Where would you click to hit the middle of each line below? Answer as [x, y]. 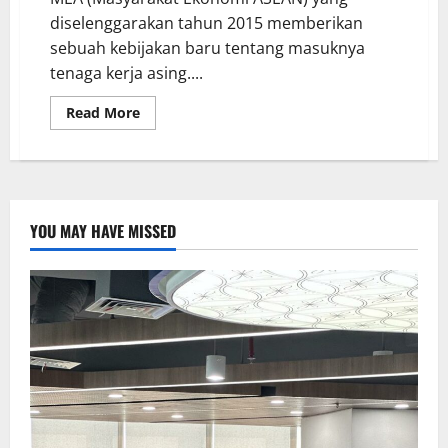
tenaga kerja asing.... [126, 72]
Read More [103, 112]
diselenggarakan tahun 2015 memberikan [206, 22]
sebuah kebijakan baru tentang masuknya [207, 47]
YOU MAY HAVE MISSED [103, 230]
